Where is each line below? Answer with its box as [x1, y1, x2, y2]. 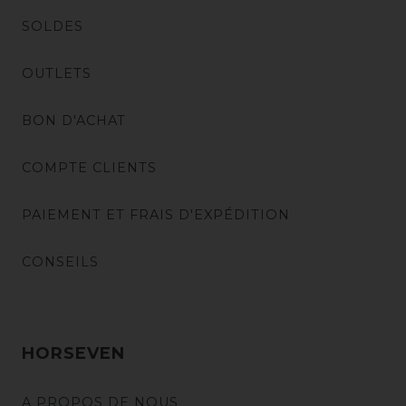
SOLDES [22, 17, 83, 34]
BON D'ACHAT [22, 111, 126, 129]
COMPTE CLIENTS [22, 159, 157, 176]
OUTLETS [22, 64, 92, 82]
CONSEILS [22, 253, 99, 270]
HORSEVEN [22, 343, 125, 363]
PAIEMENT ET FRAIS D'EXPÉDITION [22, 206, 290, 223]
